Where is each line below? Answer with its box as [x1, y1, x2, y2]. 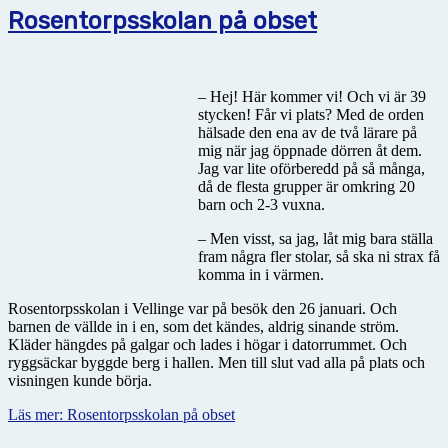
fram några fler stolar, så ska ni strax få [198, 248, 440, 266]
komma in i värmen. [198, 266, 324, 284]
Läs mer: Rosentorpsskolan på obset [8, 406, 235, 424]
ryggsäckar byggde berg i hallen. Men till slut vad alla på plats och [8, 354, 425, 372]
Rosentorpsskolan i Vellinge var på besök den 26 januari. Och [8, 300, 397, 318]
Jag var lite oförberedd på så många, [198, 160, 425, 178]
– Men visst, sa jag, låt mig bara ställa [198, 230, 433, 248]
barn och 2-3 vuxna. [198, 196, 325, 214]
